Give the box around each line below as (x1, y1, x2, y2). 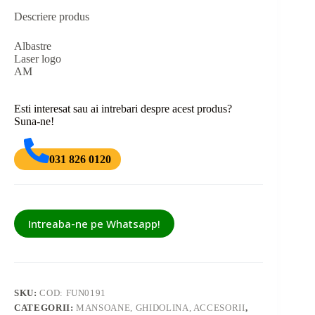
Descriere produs (14, 10, 89, 22)
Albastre (14, 39, 51, 52)
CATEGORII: (14, 302, 77, 314)
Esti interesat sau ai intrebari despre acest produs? (14, 102, 232, 115)
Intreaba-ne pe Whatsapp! (28, 217, 160, 231)
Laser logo (14, 52, 61, 65)
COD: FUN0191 (39, 288, 107, 299)
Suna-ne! (14, 115, 54, 127)
